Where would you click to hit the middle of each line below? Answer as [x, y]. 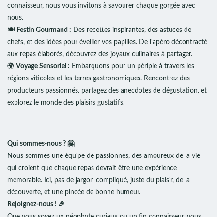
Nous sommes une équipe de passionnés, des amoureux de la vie [104, 156]
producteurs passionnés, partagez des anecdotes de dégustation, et [107, 91]
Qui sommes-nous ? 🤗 [41, 144]
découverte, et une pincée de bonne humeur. [74, 192]
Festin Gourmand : [44, 30]
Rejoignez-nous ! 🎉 [36, 204]
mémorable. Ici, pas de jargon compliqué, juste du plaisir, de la [99, 180]
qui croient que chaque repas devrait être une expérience [92, 168]
